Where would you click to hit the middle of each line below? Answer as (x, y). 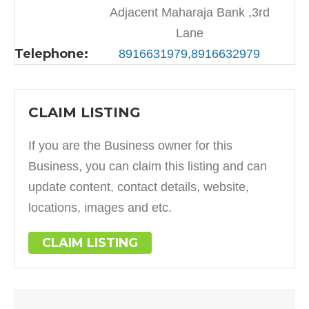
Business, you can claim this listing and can (148, 166)
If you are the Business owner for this (130, 145)
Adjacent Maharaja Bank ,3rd (189, 12)
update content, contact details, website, (139, 187)
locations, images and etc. (100, 207)
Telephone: (51, 53)
